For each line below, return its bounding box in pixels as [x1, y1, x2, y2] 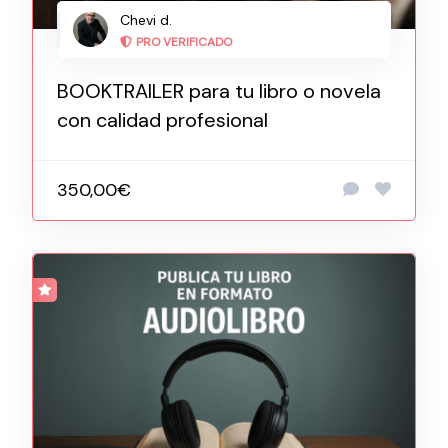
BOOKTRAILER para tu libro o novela [57, 77, 381, 104]
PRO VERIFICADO [136, 33, 232, 50]
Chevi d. [120, 10, 172, 29]
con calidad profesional [57, 106, 268, 133]
